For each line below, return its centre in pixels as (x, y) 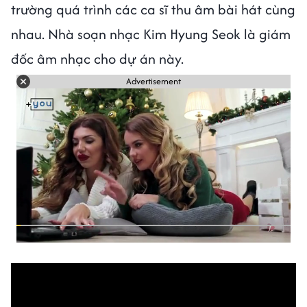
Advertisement (153, 82)
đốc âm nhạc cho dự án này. (97, 58)
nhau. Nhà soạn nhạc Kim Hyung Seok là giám (151, 34)
